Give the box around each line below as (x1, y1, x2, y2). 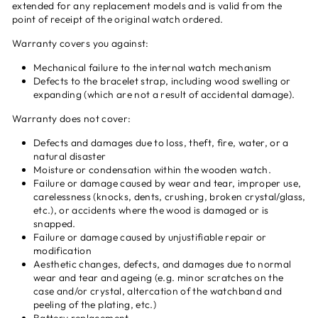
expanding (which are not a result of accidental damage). (33, 88, 295, 101)
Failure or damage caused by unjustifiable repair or (33, 231, 267, 243)
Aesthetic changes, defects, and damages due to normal (33, 258, 292, 270)
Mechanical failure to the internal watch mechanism (33, 61, 272, 74)
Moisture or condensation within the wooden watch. (33, 163, 271, 176)
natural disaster (33, 150, 106, 163)
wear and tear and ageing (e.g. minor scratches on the (33, 271, 284, 284)
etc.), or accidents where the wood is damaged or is (33, 204, 269, 216)
